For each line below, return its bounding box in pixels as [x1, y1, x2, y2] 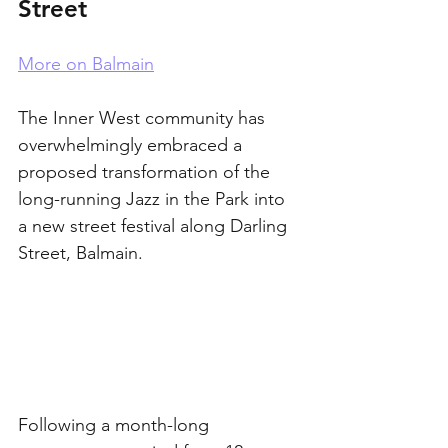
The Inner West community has [18, 107, 270, 129]
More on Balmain [18, 53, 154, 75]
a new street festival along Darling [18, 215, 292, 237]
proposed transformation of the [18, 161, 275, 183]
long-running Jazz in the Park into [18, 188, 290, 210]
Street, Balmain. [18, 242, 143, 264]
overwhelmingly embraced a [18, 134, 247, 156]
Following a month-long [18, 414, 214, 437]
